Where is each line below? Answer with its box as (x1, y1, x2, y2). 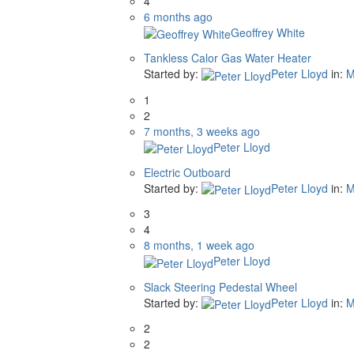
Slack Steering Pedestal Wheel (144, 278, 297, 295)
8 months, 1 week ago (144, 237, 254, 254)
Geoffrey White (231, 24, 305, 40)
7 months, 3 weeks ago (144, 122, 260, 139)
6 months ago (144, 8, 213, 24)
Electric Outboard (144, 164, 231, 180)
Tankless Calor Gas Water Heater (144, 50, 311, 66)
